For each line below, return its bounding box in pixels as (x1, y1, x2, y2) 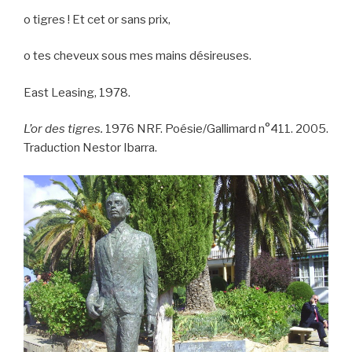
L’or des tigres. (24, 122, 103, 137)
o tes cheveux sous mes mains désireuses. (24, 49, 251, 64)
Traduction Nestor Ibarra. (24, 141, 157, 156)
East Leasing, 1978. (24, 85, 130, 100)
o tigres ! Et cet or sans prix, (24, 12, 170, 27)
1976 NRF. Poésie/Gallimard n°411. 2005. (103, 122, 328, 137)
